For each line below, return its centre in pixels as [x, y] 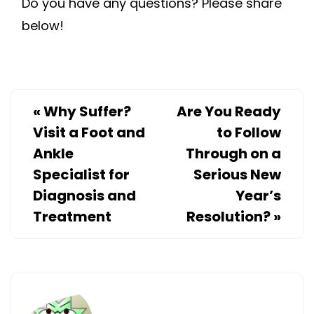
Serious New [237, 175]
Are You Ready [229, 112]
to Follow [249, 133]
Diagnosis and [84, 196]
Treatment [72, 217]
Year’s [258, 196]
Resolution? [228, 217]
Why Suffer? [87, 112]
